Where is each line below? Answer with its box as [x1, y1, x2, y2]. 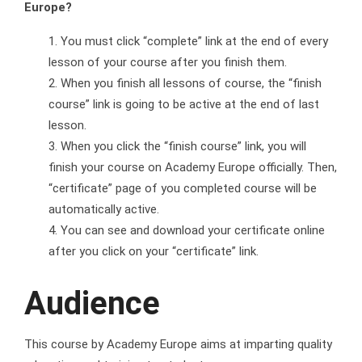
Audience [24, 284, 160, 323]
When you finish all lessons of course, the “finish [61, 76, 322, 91]
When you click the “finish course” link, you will [61, 139, 306, 154]
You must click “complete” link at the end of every [61, 34, 328, 49]
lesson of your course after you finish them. [48, 55, 287, 70]
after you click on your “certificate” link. [48, 244, 259, 259]
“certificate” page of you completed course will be [48, 181, 317, 196]
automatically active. [48, 202, 159, 217]
